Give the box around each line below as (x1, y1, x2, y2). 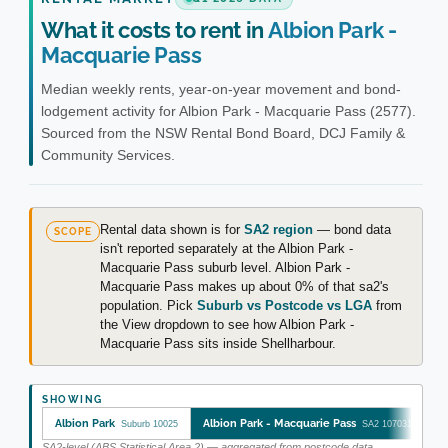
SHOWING (42, 394, 103, 406)
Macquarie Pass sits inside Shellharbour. (100, 336, 336, 352)
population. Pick (100, 298, 197, 314)
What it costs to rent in (41, 18, 269, 44)
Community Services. (41, 147, 175, 164)
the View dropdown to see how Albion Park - (100, 317, 354, 333)
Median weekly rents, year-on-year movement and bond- (41, 81, 401, 98)
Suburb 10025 (121, 419, 178, 430)
